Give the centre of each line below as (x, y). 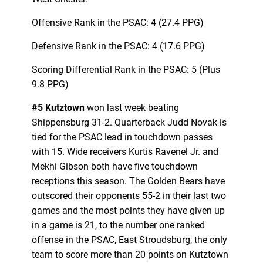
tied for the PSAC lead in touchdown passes (122, 137)
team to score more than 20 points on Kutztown (130, 254)
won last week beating (133, 107)
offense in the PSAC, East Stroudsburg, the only (129, 240)
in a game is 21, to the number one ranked (118, 225)
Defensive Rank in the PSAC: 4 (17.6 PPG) (118, 46)
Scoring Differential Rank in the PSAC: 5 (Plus (126, 69)
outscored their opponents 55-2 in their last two (129, 195)
